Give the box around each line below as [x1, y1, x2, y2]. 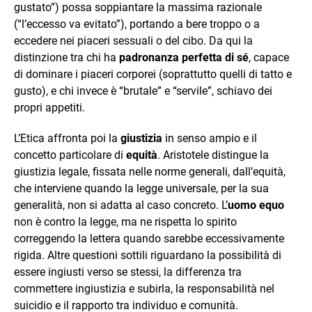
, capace [249, 51, 289, 64]
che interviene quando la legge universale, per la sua [14, 182, 269, 195]
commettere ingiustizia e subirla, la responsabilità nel [14, 282, 274, 295]
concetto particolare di [14, 148, 126, 162]
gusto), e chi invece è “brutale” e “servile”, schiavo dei [14, 84, 272, 97]
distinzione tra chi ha [14, 51, 119, 64]
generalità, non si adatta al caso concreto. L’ [14, 198, 228, 212]
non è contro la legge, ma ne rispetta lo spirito [14, 215, 237, 228]
